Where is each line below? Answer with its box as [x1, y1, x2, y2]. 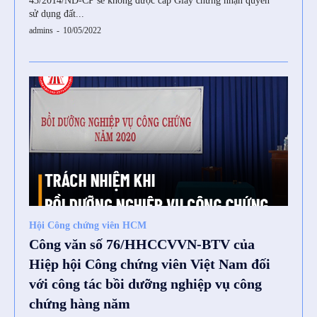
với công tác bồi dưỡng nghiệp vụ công [29, 276, 262, 292]
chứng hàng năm [29, 296, 130, 312]
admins [29, 25, 53, 36]
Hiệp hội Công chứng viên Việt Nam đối [29, 256, 270, 272]
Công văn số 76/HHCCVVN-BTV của [29, 236, 255, 253]
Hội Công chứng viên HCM [29, 220, 146, 231]
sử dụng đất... [29, 8, 84, 20]
